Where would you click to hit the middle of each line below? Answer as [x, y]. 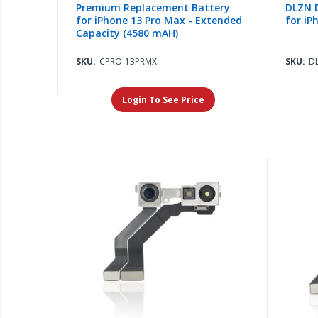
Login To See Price [163, 100]
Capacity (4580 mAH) [127, 33]
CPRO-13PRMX [128, 62]
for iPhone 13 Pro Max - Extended [159, 21]
